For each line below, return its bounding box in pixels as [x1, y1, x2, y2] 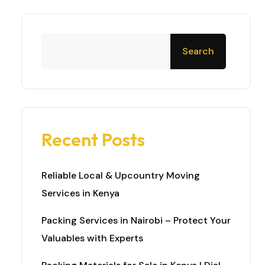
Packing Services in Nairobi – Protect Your [41, 214, 231, 227]
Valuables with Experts [41, 232, 143, 244]
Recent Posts [41, 128, 145, 151]
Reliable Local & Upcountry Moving [41, 169, 200, 182]
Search [182, 45, 214, 57]
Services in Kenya [41, 187, 119, 199]
